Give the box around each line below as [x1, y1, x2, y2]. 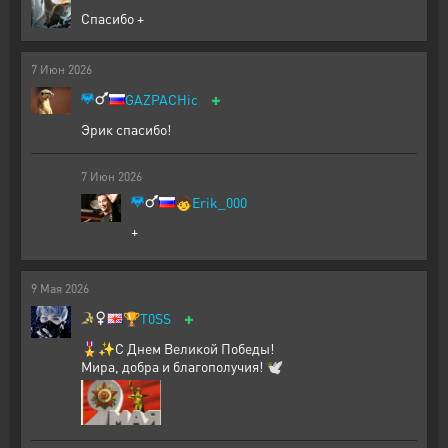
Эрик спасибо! [81, 120, 171, 138]
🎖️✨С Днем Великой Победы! [81, 339, 274, 357]
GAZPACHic [125, 90, 198, 108]
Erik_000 [192, 193, 247, 211]
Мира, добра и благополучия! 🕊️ [81, 357, 283, 375]
